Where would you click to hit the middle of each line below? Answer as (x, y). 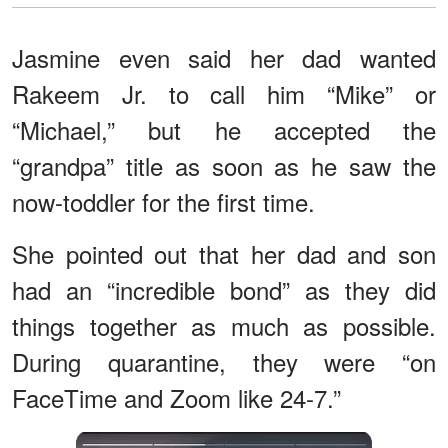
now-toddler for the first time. (163, 202)
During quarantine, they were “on (224, 362)
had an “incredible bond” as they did (224, 290)
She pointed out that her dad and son (224, 254)
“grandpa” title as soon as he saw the (224, 166)
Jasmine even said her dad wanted (224, 58)
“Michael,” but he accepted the (224, 130)
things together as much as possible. (224, 326)
